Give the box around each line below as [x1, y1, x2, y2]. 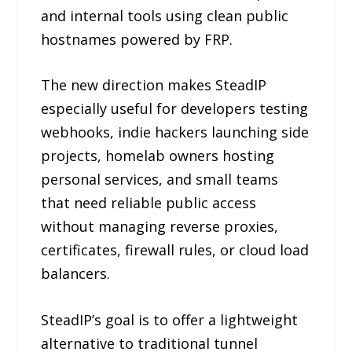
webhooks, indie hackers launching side [41, 123, 310, 142]
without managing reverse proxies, [41, 217, 279, 236]
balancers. [41, 264, 111, 284]
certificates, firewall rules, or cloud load [41, 240, 310, 260]
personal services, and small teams [41, 170, 279, 189]
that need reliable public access [41, 193, 257, 213]
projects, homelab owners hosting [41, 146, 275, 166]
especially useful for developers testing [41, 99, 309, 119]
